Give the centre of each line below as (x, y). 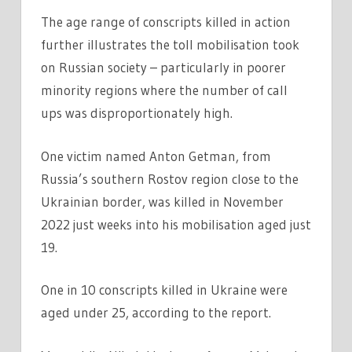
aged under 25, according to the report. (161, 313)
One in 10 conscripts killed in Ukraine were (164, 290)
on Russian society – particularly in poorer (163, 68)
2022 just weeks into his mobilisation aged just (176, 224)
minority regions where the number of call (164, 90)
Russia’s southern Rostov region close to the (170, 178)
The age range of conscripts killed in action (166, 22)
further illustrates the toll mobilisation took (170, 45)
